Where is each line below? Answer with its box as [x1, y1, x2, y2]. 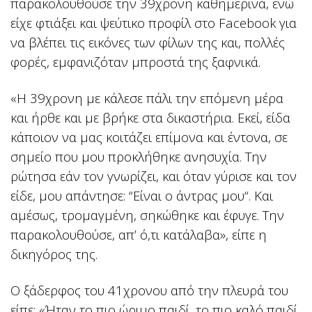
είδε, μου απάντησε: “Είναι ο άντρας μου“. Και [10, 187, 273, 205]
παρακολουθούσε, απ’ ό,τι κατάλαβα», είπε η [10, 226, 267, 244]
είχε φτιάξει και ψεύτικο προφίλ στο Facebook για [10, 14, 297, 32]
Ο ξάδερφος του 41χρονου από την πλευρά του [10, 281, 288, 299]
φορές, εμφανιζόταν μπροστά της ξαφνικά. [10, 53, 260, 71]
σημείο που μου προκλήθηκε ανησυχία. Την [10, 148, 267, 166]
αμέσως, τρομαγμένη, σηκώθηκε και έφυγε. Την [10, 206, 284, 224]
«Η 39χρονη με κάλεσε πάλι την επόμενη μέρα [10, 89, 283, 107]
